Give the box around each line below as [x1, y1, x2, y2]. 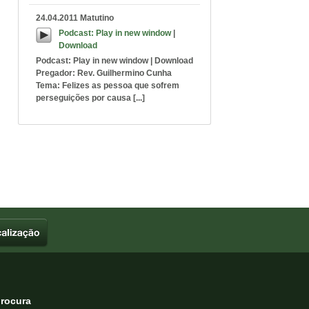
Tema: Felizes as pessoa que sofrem [36, 81, 179, 90]
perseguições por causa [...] [36, 93, 145, 103]
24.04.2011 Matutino [36, 13, 114, 23]
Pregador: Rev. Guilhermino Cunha [36, 68, 172, 78]
